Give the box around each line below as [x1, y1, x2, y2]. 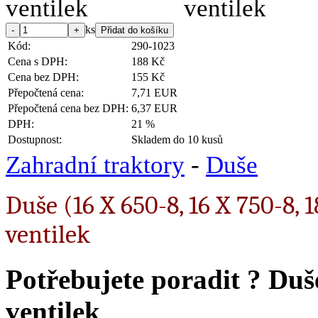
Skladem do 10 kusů [131, 133, 223, 146]
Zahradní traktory [6, 150, 185, 179]
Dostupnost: [8, 133, 62, 146]
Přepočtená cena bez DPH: [8, 102, 128, 114]
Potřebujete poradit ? [6, 263, 268, 295]
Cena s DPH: [8, 55, 67, 67]
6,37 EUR [131, 102, 177, 114]
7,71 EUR [131, 86, 177, 99]
